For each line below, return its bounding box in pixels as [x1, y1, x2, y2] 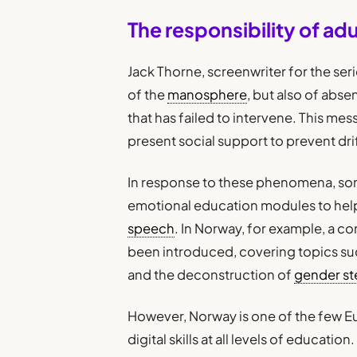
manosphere [167, 85, 248, 103]
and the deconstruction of [127, 265, 295, 283]
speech [127, 219, 175, 237]
